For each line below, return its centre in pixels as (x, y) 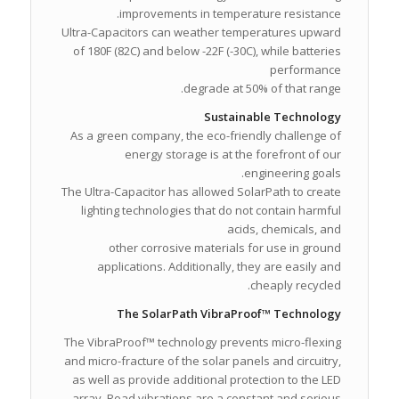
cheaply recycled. (296, 285)
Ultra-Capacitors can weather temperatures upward (202, 32)
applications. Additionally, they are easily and (220, 266)
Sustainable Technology (273, 116)
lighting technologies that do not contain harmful (212, 210)
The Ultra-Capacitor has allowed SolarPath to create (202, 191)
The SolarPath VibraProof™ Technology (229, 313)
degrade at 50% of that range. (263, 88)
